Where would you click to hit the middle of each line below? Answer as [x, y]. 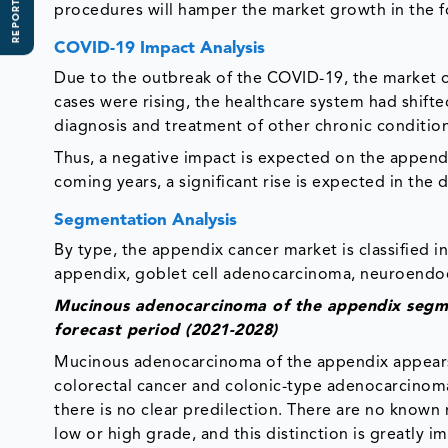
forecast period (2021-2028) [171, 330]
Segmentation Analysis [146, 220]
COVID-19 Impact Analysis [160, 48]
